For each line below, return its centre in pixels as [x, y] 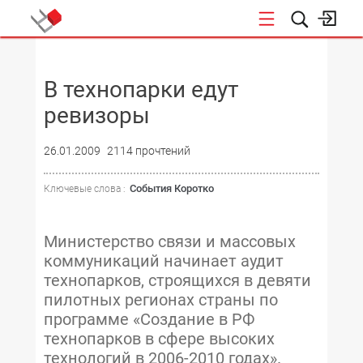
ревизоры [97, 115]
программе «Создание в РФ [149, 319]
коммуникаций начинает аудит [164, 261]
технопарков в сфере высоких [159, 339]
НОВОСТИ [329, 56]
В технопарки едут [141, 90]
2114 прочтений [149, 151]
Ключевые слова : [85, 189]
